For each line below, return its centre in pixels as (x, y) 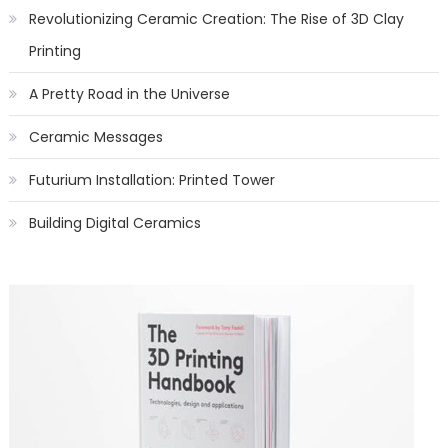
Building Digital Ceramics (114, 223)
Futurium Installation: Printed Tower (151, 180)
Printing (54, 51)
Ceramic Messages (95, 137)
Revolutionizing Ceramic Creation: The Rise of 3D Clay (216, 19)
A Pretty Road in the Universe (129, 94)
